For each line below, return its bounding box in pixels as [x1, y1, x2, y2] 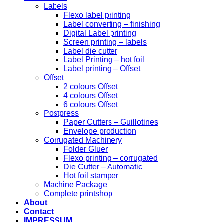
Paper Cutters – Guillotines [63, 118, 158, 126]
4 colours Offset [63, 91, 118, 100]
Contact [24, 207, 54, 216]
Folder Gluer [63, 145, 108, 153]
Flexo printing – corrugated [63, 154, 158, 162]
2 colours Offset [63, 82, 118, 91]
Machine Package [44, 180, 107, 189]
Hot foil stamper [63, 171, 118, 180]
